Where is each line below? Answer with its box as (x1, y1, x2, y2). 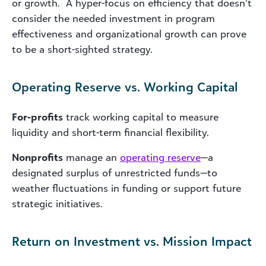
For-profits (12, 110, 63, 123)
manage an (63, 151, 120, 163)
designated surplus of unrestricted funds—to (12, 166, 217, 179)
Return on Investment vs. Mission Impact (12, 233, 252, 249)
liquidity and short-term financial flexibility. (12, 126, 209, 138)
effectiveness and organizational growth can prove (12, 27, 246, 40)
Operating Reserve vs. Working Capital (12, 78, 237, 94)
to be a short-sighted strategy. (12, 43, 153, 55)
